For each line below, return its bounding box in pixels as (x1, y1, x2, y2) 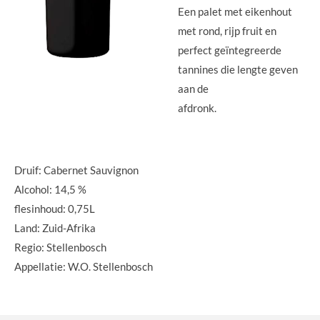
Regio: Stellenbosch (14, 240, 106, 254)
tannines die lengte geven (178, 62, 298, 76)
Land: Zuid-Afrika (14, 221, 96, 234)
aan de (178, 81, 209, 95)
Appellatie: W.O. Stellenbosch (14, 259, 153, 273)
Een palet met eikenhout (178, 4, 292, 18)
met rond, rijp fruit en (178, 24, 276, 37)
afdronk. (178, 101, 216, 114)
